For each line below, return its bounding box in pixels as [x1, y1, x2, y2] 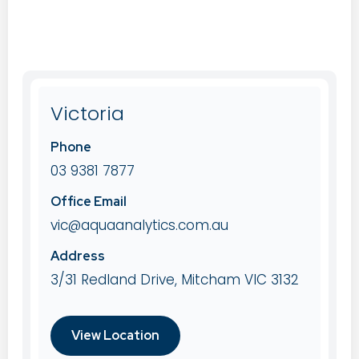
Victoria [50, 100, 124, 127]
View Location [71, 327, 159, 345]
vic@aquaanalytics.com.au [50, 216, 228, 236]
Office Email [50, 193, 127, 211]
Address [50, 248, 105, 265]
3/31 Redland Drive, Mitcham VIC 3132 [50, 270, 299, 290]
